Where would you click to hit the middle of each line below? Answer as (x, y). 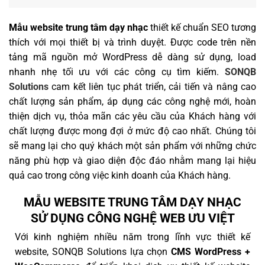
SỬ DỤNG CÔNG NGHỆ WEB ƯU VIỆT (132, 218)
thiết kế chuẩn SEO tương (202, 27)
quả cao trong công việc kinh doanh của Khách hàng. (120, 175)
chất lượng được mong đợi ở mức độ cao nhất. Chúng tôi (132, 131)
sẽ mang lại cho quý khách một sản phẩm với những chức (132, 146)
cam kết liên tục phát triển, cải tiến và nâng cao (152, 86)
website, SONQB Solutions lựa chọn (93, 251)
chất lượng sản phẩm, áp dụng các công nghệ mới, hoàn (132, 101)
